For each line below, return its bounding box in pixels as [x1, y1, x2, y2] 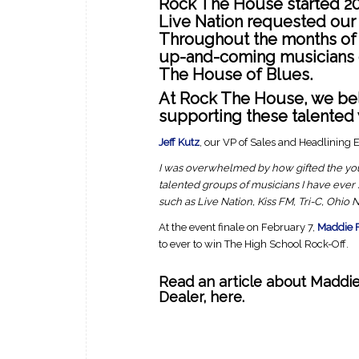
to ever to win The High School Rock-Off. [159, 238, 349, 251]
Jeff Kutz [159, 136, 200, 149]
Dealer [159, 288, 203, 306]
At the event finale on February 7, [159, 221, 317, 234]
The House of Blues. [159, 65, 313, 85]
